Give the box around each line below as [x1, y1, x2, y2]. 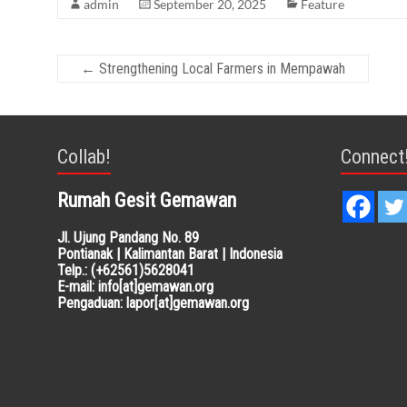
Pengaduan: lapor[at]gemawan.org [57, 294, 249, 312]
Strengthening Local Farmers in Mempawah [95, 60, 345, 77]
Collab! [57, 145, 111, 168]
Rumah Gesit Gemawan [57, 189, 236, 212]
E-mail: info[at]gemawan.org [57, 278, 213, 295]
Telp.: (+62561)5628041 [57, 262, 194, 279]
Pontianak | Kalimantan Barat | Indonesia [57, 245, 283, 263]
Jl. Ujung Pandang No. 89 [57, 229, 199, 246]
